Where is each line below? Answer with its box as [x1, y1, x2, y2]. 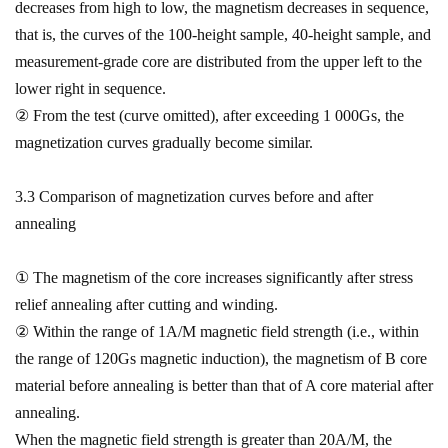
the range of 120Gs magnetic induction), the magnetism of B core [15, 350, 427, 367]
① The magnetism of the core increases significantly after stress [15, 269, 413, 286]
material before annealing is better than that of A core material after [15, 377, 433, 394]
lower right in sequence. [15, 80, 166, 97]
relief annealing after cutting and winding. [15, 296, 278, 313]
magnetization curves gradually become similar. [15, 134, 313, 151]
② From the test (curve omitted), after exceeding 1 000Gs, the [15, 107, 404, 124]
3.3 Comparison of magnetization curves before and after [15, 188, 373, 205]
